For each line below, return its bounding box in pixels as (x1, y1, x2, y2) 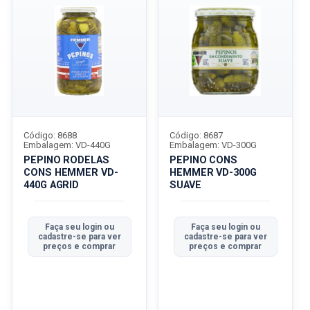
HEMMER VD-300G (170, 167, 257, 179)
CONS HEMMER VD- (24, 167, 118, 179)
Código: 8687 (170, 130, 223, 140)
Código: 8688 (24, 130, 77, 140)
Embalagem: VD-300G (170, 140, 257, 150)
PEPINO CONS (170, 154, 238, 166)
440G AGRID (24, 179, 80, 191)
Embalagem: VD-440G (24, 140, 111, 150)
